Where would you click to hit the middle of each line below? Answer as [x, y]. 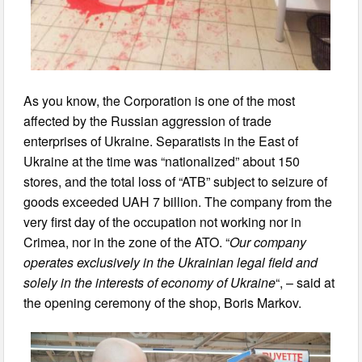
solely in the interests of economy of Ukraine [150, 282]
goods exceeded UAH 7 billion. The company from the [178, 201]
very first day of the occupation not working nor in [163, 221]
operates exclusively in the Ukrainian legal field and [171, 262]
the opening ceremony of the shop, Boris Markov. [163, 302]
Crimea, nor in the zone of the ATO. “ [127, 242]
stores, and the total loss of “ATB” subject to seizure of [176, 181]
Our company [268, 242]
